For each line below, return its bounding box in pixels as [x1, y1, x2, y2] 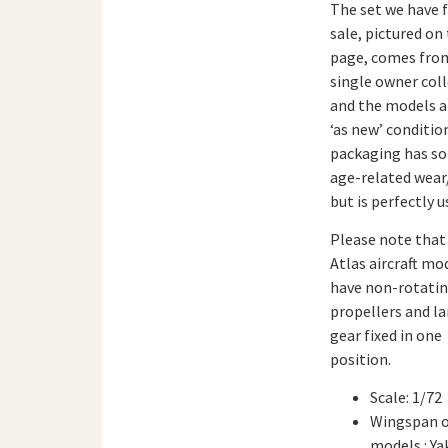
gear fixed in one [329, 324, 442, 345]
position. [329, 348, 391, 369]
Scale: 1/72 [369, 387, 442, 408]
